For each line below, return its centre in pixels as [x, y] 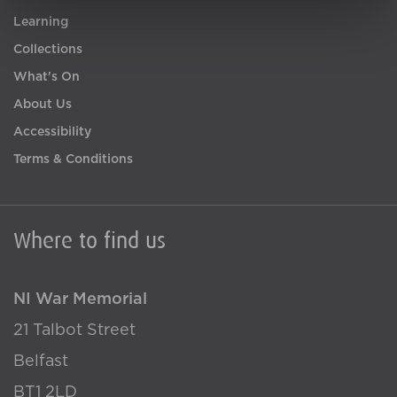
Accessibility [52, 132]
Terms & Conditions [73, 160]
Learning [41, 22]
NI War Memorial [80, 300]
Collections [48, 50]
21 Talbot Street [74, 331]
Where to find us [90, 241]
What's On [47, 77]
